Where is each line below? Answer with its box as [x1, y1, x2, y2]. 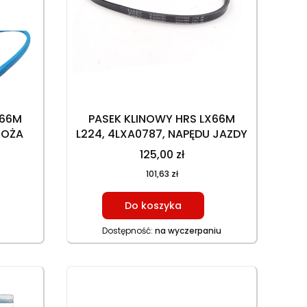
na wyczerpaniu [155, 224, 222, 236]
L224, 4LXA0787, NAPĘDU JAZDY [76, 125, 248, 142]
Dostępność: [102, 224, 156, 236]
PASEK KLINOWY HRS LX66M [88, 110, 236, 127]
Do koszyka [125, 198, 182, 212]
